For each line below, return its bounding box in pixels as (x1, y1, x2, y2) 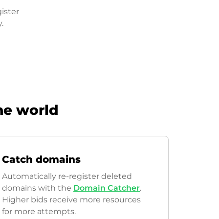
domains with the (2, 183, 73, 193)
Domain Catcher (73, 183, 140, 193)
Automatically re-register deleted (2, 172, 132, 181)
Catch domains (2, 153, 81, 165)
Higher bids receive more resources (2, 195, 141, 204)
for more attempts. (2, 207, 76, 216)
